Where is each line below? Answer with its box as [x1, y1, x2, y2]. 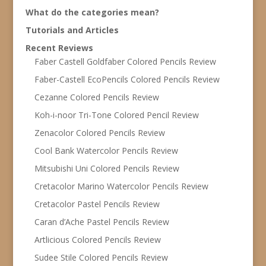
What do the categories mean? [25, 7, 159, 18]
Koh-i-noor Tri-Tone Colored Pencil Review [34, 109, 199, 121]
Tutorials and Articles [25, 24, 119, 36]
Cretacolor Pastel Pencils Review [34, 198, 160, 210]
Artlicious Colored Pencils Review [34, 234, 161, 246]
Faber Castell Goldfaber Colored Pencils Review [34, 56, 216, 68]
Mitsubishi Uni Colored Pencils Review [34, 163, 179, 175]
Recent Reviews [25, 42, 93, 54]
